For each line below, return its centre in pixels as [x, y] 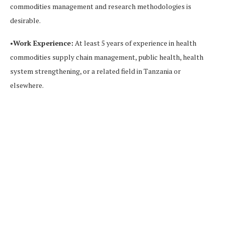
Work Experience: [43, 43]
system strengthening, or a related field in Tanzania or [95, 71]
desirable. [25, 20]
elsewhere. [27, 85]
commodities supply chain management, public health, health [107, 57]
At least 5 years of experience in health [135, 43]
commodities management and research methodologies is [101, 6]
